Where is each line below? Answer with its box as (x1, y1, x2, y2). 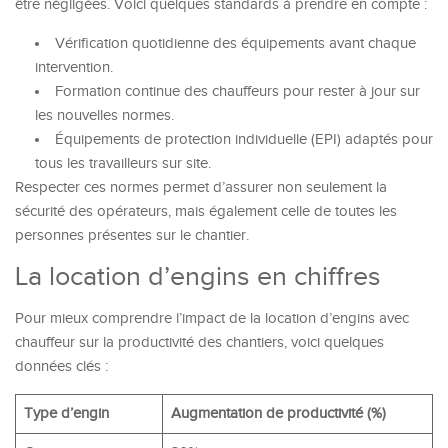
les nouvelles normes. (35, 107, 174, 124)
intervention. (35, 59, 113, 76)
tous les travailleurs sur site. (35, 155, 211, 172)
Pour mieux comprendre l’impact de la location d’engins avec (15, 310, 409, 327)
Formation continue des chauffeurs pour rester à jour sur (55, 83, 420, 100)
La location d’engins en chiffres (15, 261, 381, 293)
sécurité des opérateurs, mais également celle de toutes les (15, 203, 397, 220)
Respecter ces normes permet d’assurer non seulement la (15, 179, 387, 196)
